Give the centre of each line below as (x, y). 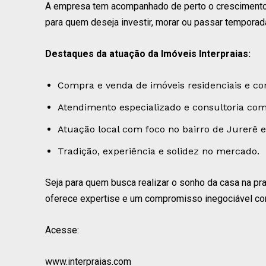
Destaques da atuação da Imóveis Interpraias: (148, 53)
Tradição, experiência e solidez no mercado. (159, 151)
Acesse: (62, 230)
